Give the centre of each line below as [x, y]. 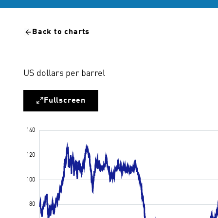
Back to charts [61, 32]
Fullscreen [65, 101]
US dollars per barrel [64, 73]
